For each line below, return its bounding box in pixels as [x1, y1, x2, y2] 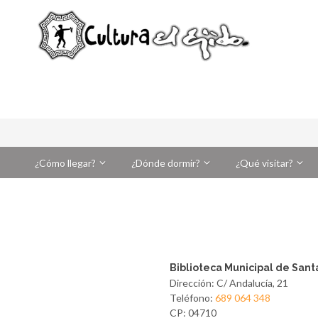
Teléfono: [170, 292, 215, 304]
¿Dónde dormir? [131, 157, 200, 169]
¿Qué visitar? [236, 157, 293, 169]
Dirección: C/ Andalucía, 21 [170, 277, 288, 289]
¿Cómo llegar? [35, 157, 96, 169]
